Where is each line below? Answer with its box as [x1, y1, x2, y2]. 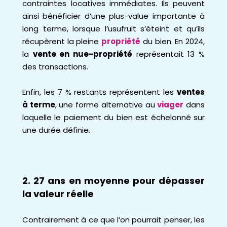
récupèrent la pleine [22, 36, 102, 47]
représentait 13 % [132, 49, 205, 59]
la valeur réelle [22, 187, 94, 200]
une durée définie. [22, 125, 90, 135]
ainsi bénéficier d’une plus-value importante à [22, 11, 205, 21]
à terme [22, 99, 55, 110]
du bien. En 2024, [142, 36, 205, 47]
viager [157, 99, 184, 110]
